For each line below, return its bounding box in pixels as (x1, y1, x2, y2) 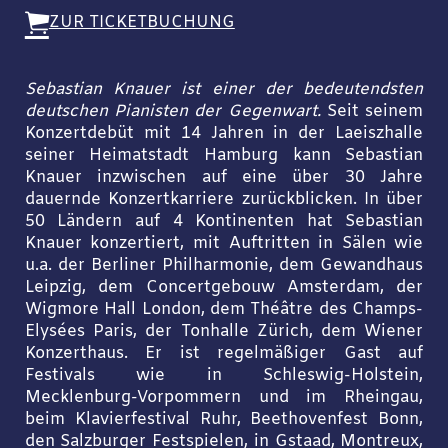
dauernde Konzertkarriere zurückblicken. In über (24, 189, 424, 212)
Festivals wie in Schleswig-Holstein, (24, 365, 424, 388)
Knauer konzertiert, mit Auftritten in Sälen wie (24, 233, 424, 256)
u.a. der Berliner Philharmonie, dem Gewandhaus (24, 255, 424, 278)
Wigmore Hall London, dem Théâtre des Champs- (24, 299, 424, 322)
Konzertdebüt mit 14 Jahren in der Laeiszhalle (24, 123, 424, 146)
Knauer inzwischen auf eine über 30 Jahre (24, 167, 424, 190)
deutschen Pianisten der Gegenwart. (24, 101, 327, 124)
